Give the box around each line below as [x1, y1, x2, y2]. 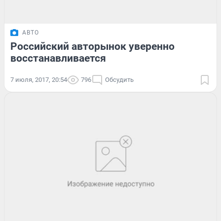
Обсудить [105, 75, 134, 83]
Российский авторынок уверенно [10, 40, 175, 52]
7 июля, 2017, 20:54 [10, 75, 67, 83]
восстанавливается [10, 52, 106, 64]
